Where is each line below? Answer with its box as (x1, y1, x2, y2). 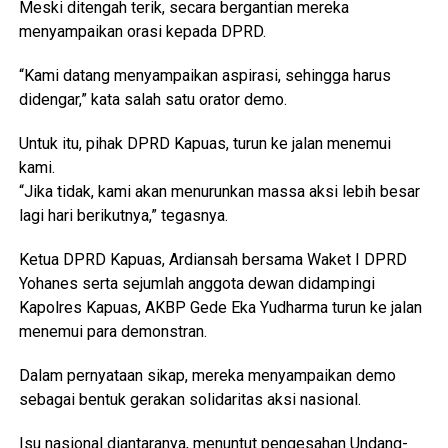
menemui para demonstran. (18, 321, 207, 341)
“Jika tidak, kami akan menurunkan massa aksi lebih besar (18, 181, 420, 201)
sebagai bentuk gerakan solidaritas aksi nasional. (18, 389, 361, 409)
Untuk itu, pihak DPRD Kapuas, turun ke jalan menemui (18, 133, 391, 153)
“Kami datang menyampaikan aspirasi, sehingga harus (18, 65, 391, 85)
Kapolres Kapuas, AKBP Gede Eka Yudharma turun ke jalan (18, 297, 422, 317)
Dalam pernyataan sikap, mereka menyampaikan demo (18, 365, 396, 385)
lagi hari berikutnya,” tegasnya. (18, 205, 228, 225)
